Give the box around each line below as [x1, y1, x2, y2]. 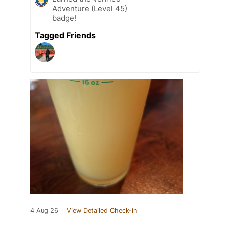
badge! [52, 13, 76, 23]
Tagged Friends [35, 30, 96, 41]
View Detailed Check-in [67, 207, 137, 215]
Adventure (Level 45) [52, 4, 127, 14]
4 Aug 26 [30, 207, 58, 215]
